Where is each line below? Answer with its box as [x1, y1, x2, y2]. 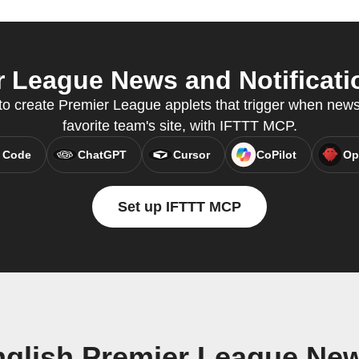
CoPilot [256, 148, 296, 162]
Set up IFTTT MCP [118, 199, 241, 216]
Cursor [172, 148, 210, 162]
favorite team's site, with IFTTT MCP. [62, 118, 297, 135]
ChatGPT [77, 148, 127, 162]
